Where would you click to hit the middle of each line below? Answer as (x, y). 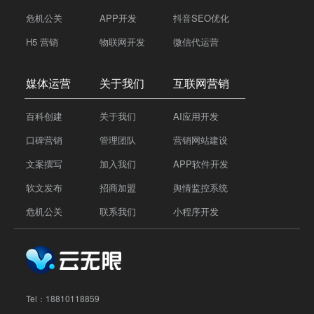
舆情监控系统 (200, 188)
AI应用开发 (196, 116)
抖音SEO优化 (201, 18)
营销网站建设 (200, 140)
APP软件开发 (201, 164)
